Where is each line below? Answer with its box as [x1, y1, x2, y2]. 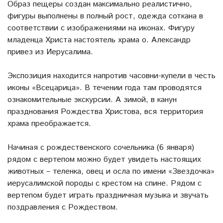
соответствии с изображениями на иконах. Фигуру [7, 22, 195, 34]
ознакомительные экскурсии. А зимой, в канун [7, 94, 177, 106]
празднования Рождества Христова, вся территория [7, 106, 203, 118]
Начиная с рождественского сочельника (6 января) [7, 142, 194, 154]
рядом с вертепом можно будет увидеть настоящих [7, 154, 201, 166]
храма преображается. [7, 118, 91, 130]
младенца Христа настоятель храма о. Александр [7, 34, 191, 46]
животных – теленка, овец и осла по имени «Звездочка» [7, 166, 215, 178]
